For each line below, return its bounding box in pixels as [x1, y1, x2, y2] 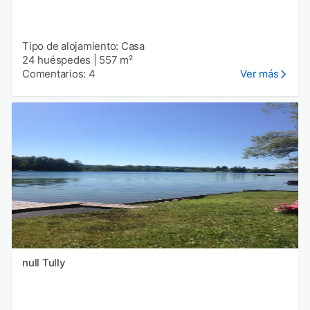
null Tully [42, 256, 66, 270]
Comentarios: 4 [22, 67, 95, 81]
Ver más [240, 67, 279, 81]
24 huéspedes [22, 53, 91, 67]
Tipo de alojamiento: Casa [22, 39, 145, 53]
